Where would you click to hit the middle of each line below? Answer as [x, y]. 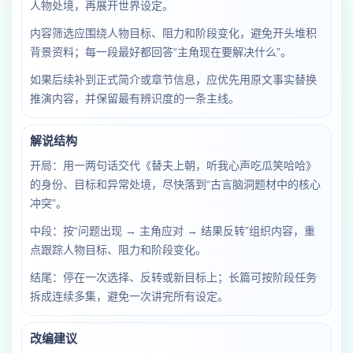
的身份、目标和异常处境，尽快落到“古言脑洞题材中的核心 [175, 184]
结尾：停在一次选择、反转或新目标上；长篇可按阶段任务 [173, 277]
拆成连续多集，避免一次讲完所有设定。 [129, 296]
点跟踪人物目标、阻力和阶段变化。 [118, 250]
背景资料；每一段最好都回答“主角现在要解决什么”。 [161, 52]
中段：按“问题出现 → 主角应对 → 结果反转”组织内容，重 [173, 231]
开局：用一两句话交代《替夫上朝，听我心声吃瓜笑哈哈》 [173, 165]
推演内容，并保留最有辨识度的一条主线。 [135, 98]
